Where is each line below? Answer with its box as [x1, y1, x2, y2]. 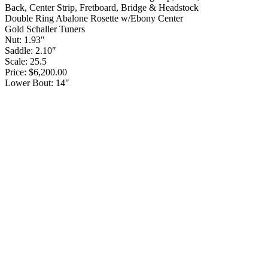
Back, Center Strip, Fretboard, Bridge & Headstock [5, 2, 199, 13]
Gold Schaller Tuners [5, 24, 85, 35]
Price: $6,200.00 [5, 67, 67, 78]
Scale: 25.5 [5, 56, 47, 67]
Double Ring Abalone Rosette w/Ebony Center [5, 13, 183, 24]
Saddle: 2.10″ [5, 45, 56, 56]
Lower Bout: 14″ [5, 78, 69, 89]
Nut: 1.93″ [5, 35, 45, 45]
